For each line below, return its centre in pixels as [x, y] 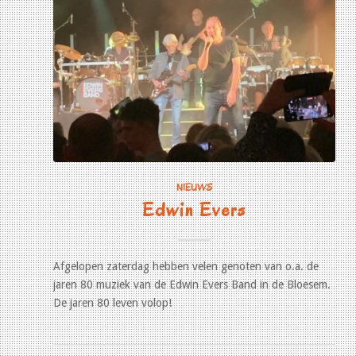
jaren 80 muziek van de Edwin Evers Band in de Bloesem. [192, 284]
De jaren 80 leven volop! [112, 302]
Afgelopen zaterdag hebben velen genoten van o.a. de [186, 266]
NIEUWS [194, 187]
